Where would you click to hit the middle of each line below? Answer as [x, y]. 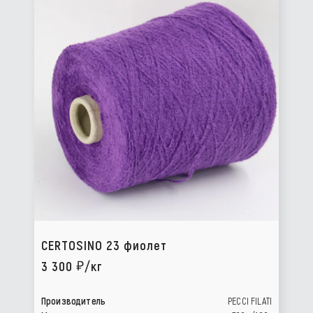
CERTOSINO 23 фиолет [104, 245]
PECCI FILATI [250, 301]
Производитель [74, 301]
